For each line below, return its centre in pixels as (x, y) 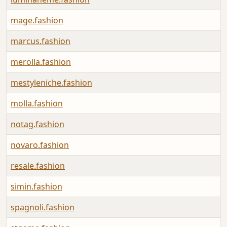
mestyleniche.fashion (51, 83)
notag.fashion (37, 124)
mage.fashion (37, 21)
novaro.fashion (40, 145)
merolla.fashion (41, 62)
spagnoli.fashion (43, 207)
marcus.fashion (41, 41)
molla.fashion (37, 104)
